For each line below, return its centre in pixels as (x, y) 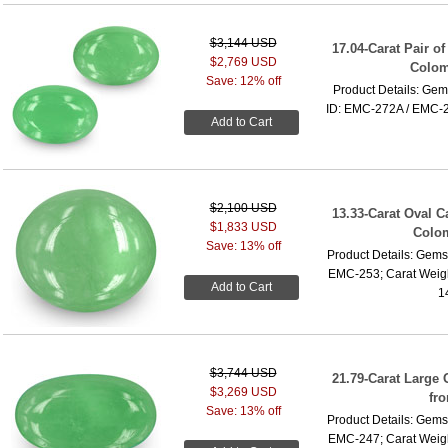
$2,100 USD (243, 207)
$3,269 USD (243, 391)
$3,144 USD (243, 42)
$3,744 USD (243, 372)
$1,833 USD (243, 226)
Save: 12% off (243, 80)
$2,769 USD (243, 61)
